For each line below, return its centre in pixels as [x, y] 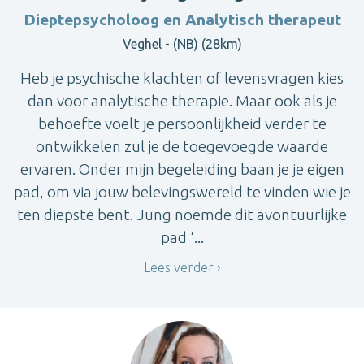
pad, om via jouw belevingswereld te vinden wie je [182, 191]
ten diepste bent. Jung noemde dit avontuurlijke [182, 214]
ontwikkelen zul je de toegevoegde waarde [182, 146]
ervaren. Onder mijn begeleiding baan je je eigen [182, 169]
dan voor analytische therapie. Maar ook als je [182, 100]
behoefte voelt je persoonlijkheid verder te [182, 123]
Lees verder [179, 267]
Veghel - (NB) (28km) [182, 43]
